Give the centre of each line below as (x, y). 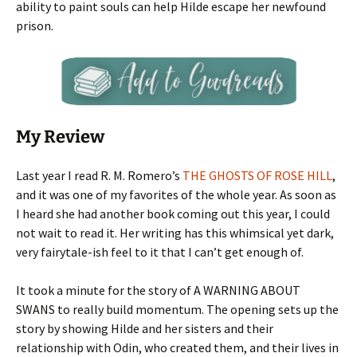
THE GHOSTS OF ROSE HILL (257, 175)
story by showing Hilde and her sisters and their (145, 328)
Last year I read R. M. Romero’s (99, 175)
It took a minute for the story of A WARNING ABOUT (158, 290)
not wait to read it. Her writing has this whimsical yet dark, (175, 233)
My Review (60, 137)
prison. (35, 25)
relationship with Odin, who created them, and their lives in (177, 347)
